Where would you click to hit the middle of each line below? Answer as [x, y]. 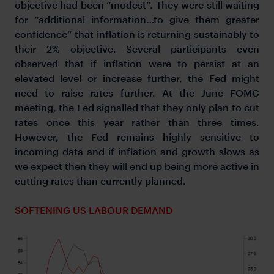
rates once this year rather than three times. [137, 122]
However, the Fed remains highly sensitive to [137, 136]
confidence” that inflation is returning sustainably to [137, 34]
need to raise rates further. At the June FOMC [137, 92]
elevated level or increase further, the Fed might [137, 78]
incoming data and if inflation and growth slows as [137, 151]
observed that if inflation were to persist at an [137, 63]
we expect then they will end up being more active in [137, 166]
